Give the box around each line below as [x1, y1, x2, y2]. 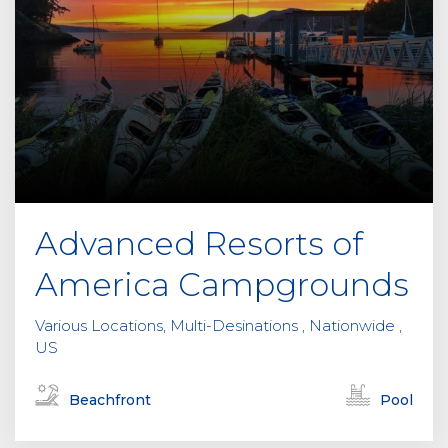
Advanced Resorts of [35, 224, 363, 264]
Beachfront [69, 391, 151, 410]
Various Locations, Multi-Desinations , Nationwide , [35, 316, 402, 336]
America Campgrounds [35, 265, 409, 305]
